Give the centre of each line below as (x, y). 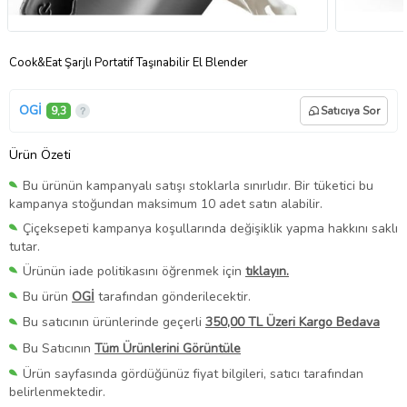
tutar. (25, 247)
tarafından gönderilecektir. (173, 297)
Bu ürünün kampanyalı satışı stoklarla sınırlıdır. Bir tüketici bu (198, 185)
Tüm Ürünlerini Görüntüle (168, 348)
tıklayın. (267, 272)
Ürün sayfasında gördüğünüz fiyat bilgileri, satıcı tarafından (193, 373)
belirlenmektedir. (57, 392)
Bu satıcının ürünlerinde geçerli (114, 323)
